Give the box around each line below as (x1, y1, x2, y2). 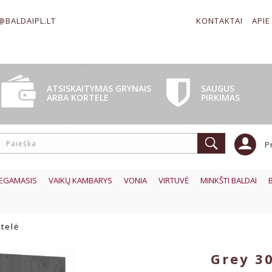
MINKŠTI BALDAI (200, 175, 257, 186)
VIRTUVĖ (158, 175, 189, 186)
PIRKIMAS (201, 91, 240, 103)
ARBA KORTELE (46, 92, 109, 103)
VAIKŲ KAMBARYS (49, 175, 112, 186)
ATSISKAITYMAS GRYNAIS (46, 83, 151, 94)
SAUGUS (201, 82, 234, 94)
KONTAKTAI (196, 15, 243, 26)
